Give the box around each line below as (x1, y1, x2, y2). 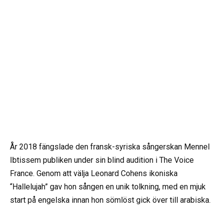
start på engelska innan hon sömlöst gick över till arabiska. (10, 195, 211, 205)
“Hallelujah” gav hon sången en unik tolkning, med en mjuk (10, 182, 206, 191)
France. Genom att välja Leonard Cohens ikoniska (10, 168, 178, 178)
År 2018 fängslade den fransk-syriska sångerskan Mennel (10, 142, 210, 151)
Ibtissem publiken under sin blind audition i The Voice (10, 155, 194, 165)
